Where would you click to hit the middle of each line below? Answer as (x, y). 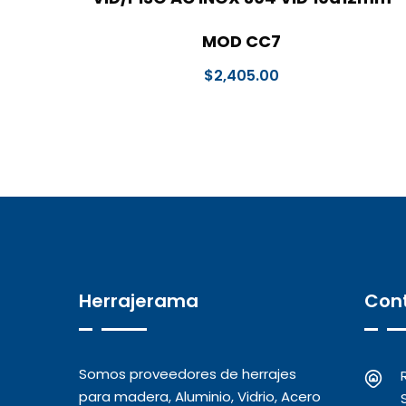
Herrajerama (139, 301)
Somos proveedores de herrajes (188, 374)
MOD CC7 (242, 42)
